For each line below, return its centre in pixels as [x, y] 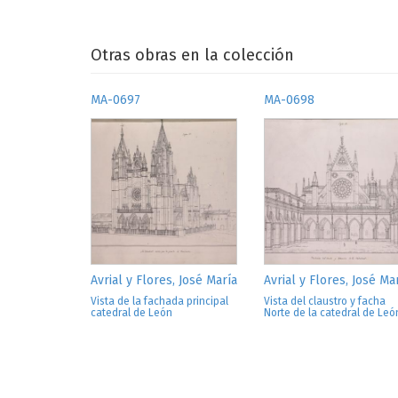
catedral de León [131, 313]
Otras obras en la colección [192, 55]
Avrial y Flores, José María [164, 280]
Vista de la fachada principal [159, 301]
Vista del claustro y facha [325, 301]
